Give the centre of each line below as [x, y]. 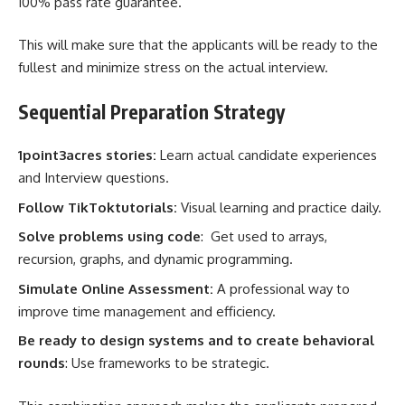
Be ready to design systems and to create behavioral [196, 340]
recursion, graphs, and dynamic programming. [155, 259]
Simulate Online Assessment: [118, 288]
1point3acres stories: [87, 155]
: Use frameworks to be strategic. [167, 363]
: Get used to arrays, [264, 236]
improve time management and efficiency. [147, 311]
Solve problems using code [109, 236]
